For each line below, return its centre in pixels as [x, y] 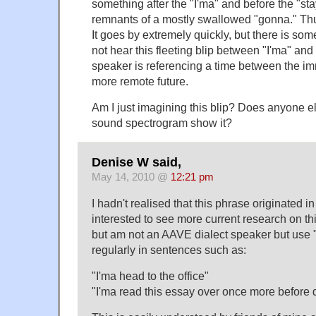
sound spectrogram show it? [162, 122]
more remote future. [140, 81]
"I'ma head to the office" [150, 276]
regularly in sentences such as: [169, 250]
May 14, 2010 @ [131, 177]
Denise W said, [136, 163]
